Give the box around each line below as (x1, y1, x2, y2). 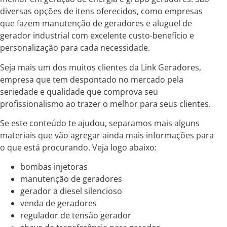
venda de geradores (20, 198, 97, 209)
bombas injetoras (20, 161, 88, 173)
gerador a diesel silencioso (20, 185, 122, 197)
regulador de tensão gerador (20, 210, 131, 221)
